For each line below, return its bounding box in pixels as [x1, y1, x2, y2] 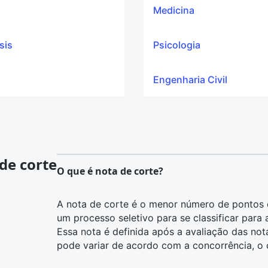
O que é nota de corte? [57, 165, 163, 178]
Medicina [153, 4, 194, 16]
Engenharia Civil [153, 73, 227, 86]
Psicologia [153, 38, 200, 51]
